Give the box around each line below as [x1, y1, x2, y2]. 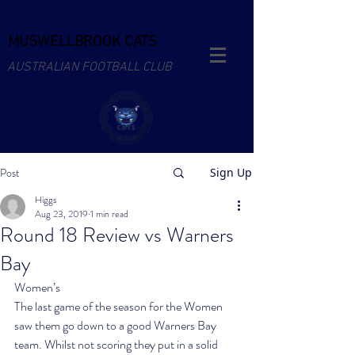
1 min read [90, 207, 128, 221]
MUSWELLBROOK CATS [8, 33, 157, 52]
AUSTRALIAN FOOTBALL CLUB [7, 59, 172, 75]
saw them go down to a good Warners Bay [14, 316, 219, 334]
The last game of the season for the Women [14, 297, 225, 315]
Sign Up [210, 165, 252, 180]
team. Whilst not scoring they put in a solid [14, 335, 220, 353]
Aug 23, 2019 [35, 207, 88, 221]
